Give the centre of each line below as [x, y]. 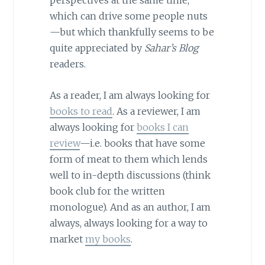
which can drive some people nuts [128, 16]
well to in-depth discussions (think [130, 175]
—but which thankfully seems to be [132, 32]
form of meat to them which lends [128, 159]
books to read [81, 111]
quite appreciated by [97, 48]
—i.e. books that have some [142, 143]
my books [108, 239]
